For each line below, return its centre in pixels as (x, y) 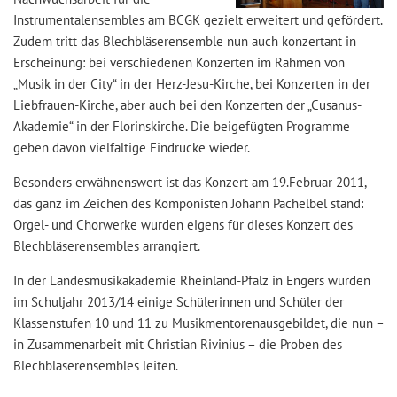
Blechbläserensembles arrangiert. (107, 245)
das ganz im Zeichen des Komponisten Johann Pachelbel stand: (188, 203)
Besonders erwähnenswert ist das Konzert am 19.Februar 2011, (190, 182)
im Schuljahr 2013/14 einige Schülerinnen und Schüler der (179, 301)
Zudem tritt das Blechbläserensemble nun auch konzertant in (185, 41)
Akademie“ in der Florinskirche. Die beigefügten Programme (182, 126)
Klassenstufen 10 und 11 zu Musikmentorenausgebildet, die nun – (198, 323)
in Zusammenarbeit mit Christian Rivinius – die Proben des (178, 344)
